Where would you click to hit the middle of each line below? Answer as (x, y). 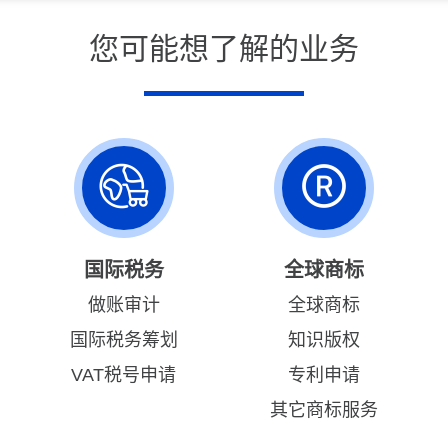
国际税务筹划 (123, 340)
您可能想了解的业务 (224, 48)
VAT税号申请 (124, 375)
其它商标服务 (323, 410)
